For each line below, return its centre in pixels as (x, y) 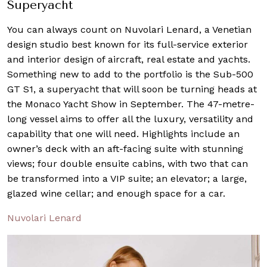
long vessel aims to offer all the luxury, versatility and (130, 119)
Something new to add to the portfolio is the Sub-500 (130, 74)
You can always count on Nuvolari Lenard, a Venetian (129, 29)
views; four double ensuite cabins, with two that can (128, 163)
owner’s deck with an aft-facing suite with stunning (125, 148)
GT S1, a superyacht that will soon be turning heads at (132, 89)
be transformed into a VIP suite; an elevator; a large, (127, 178)
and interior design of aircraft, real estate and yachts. (129, 59)
